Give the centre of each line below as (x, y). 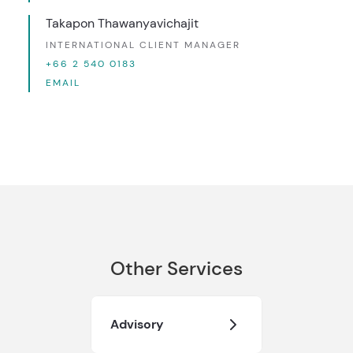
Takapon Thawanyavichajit (122, 24)
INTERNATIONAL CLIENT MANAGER (143, 45)
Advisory (137, 325)
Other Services (176, 269)
